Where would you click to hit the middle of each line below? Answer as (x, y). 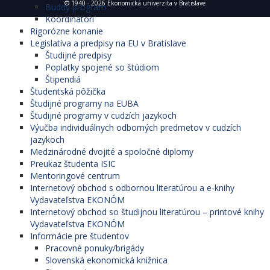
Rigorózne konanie (67, 31)
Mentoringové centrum (75, 176)
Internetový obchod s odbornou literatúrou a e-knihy (132, 188)
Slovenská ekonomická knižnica (106, 260)
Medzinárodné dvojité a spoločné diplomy (112, 152)
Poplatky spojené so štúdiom (102, 67)
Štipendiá (63, 80)
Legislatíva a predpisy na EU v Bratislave (108, 43)
